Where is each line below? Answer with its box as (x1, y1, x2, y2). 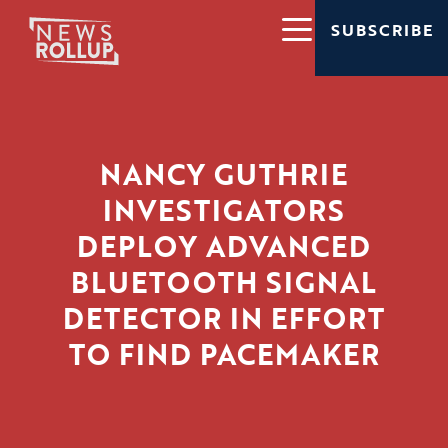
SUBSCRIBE (330, 18, 433, 43)
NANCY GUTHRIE (100, 153, 348, 196)
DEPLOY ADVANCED (77, 225, 371, 268)
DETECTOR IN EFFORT (63, 297, 385, 340)
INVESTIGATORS (103, 189, 345, 232)
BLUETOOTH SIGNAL (71, 261, 377, 304)
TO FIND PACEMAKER (68, 333, 380, 376)
